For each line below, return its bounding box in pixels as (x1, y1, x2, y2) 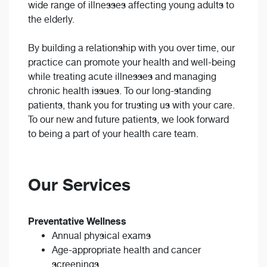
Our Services (28, 175, 131, 195)
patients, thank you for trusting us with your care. (28, 100, 235, 111)
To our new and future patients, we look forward (28, 114, 229, 126)
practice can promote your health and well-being (28, 57, 235, 69)
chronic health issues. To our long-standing (28, 85, 211, 97)
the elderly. (28, 14, 74, 26)
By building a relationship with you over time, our (28, 42, 235, 54)
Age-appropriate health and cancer (52, 244, 201, 256)
